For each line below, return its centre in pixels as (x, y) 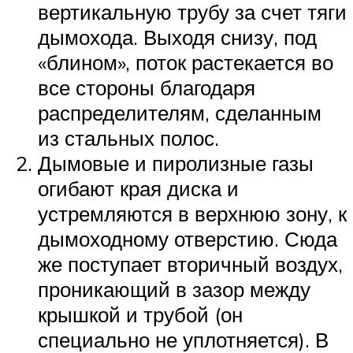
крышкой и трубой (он (140, 315)
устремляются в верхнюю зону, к (192, 214)
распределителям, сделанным (180, 113)
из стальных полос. (128, 138)
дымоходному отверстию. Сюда (188, 239)
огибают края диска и (138, 189)
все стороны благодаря (147, 88)
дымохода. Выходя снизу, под (177, 37)
